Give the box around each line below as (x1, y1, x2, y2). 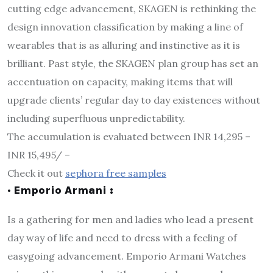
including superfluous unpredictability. (7, 112, 185, 124)
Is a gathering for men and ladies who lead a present (7, 213, 253, 225)
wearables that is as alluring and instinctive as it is (7, 38, 240, 51)
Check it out (7, 166, 65, 179)
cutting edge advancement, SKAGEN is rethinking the (7, 2, 256, 15)
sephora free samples (65, 166, 166, 179)
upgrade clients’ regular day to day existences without (7, 93, 260, 106)
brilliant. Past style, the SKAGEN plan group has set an (7, 57, 258, 69)
